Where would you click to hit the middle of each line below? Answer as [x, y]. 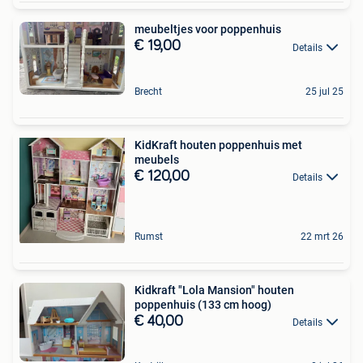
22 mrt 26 [322, 236]
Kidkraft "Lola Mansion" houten [214, 290]
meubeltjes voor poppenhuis [208, 30]
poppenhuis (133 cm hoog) [203, 304]
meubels [157, 159]
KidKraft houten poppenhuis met [218, 145]
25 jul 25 [325, 91]
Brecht [148, 91]
